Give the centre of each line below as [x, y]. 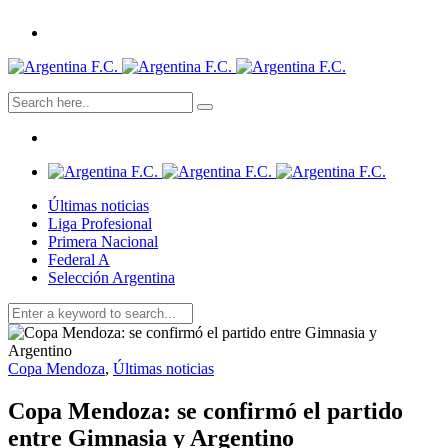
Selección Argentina [111, 277]
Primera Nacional [103, 241]
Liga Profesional [100, 223]
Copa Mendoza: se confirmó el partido [205, 410]
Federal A [79, 259]
